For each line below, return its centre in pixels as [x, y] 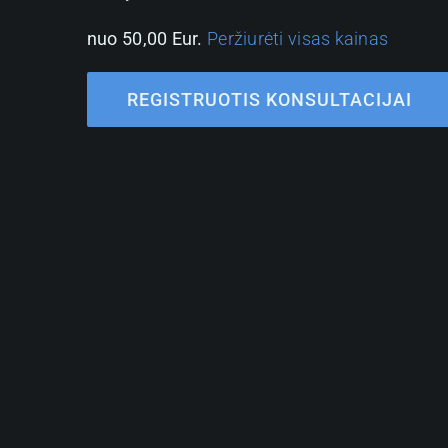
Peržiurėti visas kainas [298, 39]
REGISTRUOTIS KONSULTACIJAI [269, 100]
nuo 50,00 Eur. [144, 39]
